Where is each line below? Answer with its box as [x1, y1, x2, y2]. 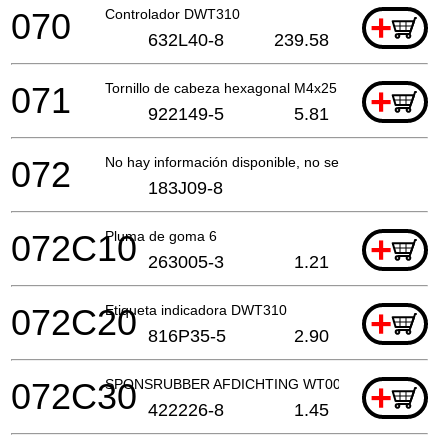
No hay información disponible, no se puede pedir [105, 153, 419, 170]
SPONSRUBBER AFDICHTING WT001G [105, 375, 360, 392]
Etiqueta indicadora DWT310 [105, 301, 287, 318]
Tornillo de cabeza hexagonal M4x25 [105, 79, 337, 96]
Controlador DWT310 [105, 5, 240, 22]
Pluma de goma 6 [105, 227, 217, 244]
